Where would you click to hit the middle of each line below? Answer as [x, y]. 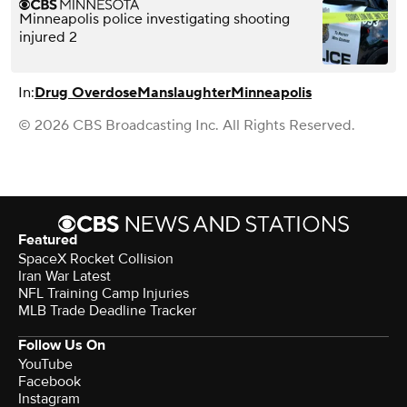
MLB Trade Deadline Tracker [107, 310]
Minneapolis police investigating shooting [154, 19]
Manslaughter [184, 92]
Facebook [50, 381]
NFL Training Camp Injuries [104, 293]
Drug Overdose [86, 92]
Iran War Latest [65, 276]
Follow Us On [62, 345]
